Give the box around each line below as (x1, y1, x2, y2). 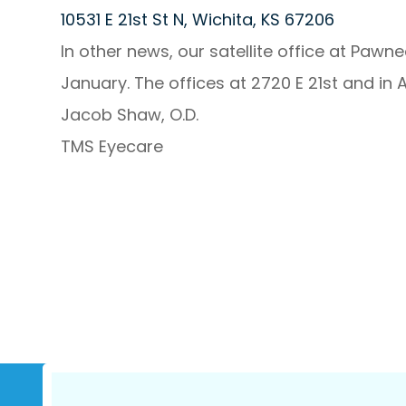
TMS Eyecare (61, 135, 164, 158)
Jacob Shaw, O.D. (61, 103, 199, 126)
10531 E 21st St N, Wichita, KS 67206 (61, 8, 335, 31)
